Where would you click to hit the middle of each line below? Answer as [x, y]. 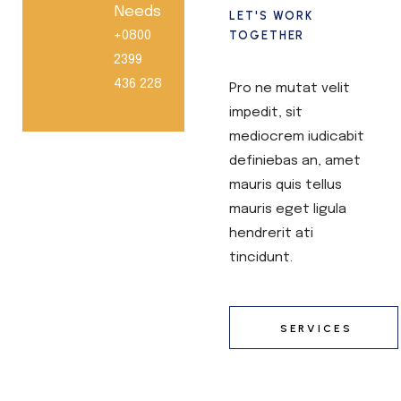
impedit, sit [265, 113]
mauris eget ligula [287, 210]
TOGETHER [267, 36]
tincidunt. [260, 258]
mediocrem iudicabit [296, 137]
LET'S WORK [271, 16]
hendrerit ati [271, 234]
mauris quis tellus [285, 186]
